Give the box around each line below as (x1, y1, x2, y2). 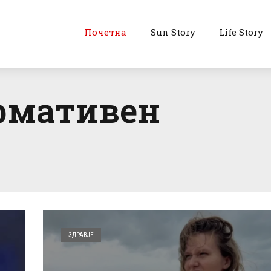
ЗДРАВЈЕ (68, 230, 94, 239)
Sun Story (150, 26, 195, 38)
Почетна (83, 26, 126, 38)
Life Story (219, 26, 264, 38)
